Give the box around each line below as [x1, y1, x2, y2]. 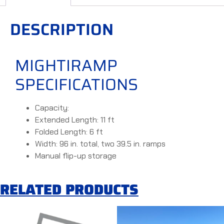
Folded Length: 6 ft [35, 126, 103, 137]
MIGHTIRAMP [15, 53, 117, 78]
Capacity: [35, 102, 71, 113]
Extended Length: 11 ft [35, 114, 114, 125]
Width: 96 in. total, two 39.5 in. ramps [35, 138, 165, 149]
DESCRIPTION [10, 17, 113, 42]
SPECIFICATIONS [15, 72, 138, 97]
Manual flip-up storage [35, 150, 116, 161]
